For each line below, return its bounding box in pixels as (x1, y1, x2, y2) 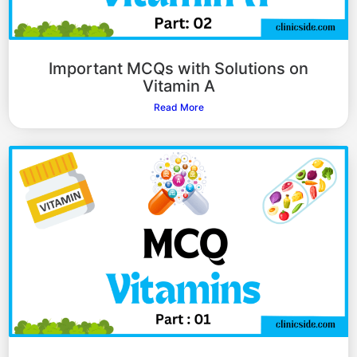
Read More (153, 101, 204, 114)
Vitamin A (142, 76, 215, 96)
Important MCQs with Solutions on (49, 59, 308, 79)
